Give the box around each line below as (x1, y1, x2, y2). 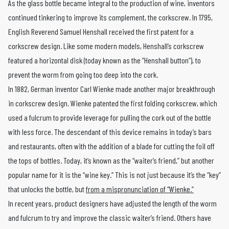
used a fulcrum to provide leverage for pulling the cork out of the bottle (8, 112, 211, 122)
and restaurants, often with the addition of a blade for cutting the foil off (8, 141, 215, 151)
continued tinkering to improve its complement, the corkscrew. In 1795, (8, 12, 213, 22)
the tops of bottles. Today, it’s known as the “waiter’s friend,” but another (8, 155, 214, 165)
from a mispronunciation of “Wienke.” (86, 184, 194, 194)
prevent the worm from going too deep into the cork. (8, 69, 159, 79)
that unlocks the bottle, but (8, 184, 86, 194)
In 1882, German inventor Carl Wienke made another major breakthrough (8, 83, 215, 94)
